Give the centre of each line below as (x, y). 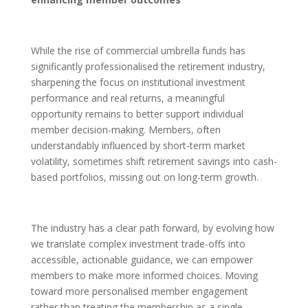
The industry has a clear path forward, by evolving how (152, 228)
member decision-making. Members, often (125, 129)
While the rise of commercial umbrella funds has (138, 50)
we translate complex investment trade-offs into (138, 243)
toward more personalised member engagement (139, 291)
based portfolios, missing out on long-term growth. (144, 177)
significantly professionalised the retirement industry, (148, 66)
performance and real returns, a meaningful (128, 98)
